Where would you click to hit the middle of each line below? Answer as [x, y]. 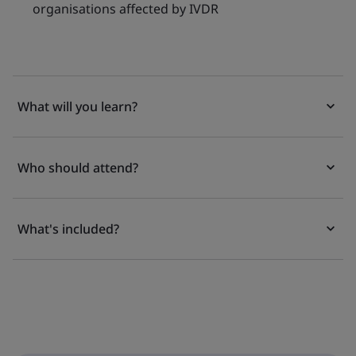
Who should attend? [78, 168]
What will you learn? [77, 106]
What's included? [68, 229]
